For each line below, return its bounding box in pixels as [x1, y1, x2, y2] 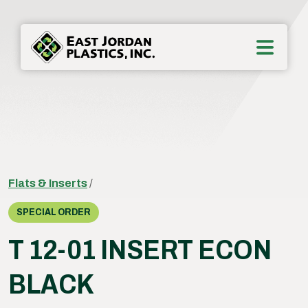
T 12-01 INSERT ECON [8, 235, 272, 265]
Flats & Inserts [8, 177, 87, 189]
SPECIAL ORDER [16, 207, 91, 217]
